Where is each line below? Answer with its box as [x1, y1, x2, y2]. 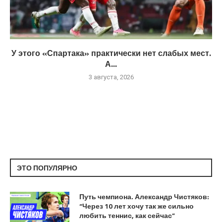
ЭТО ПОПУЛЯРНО [17, 163, 77, 173]
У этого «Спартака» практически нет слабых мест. [11, 47, 211, 59]
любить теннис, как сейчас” [79, 210, 175, 221]
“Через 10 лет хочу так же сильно [79, 201, 194, 212]
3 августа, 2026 [88, 73, 134, 81]
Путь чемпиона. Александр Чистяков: [79, 191, 209, 202]
